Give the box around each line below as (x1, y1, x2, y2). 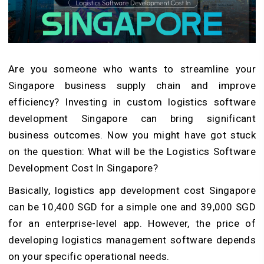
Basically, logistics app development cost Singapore (8, 184, 256, 196)
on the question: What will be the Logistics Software (8, 145, 256, 157)
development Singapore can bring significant (8, 112, 256, 124)
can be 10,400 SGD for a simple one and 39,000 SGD (8, 200, 256, 213)
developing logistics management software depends (8, 233, 256, 246)
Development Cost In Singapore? (8, 161, 159, 174)
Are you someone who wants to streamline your (8, 62, 256, 75)
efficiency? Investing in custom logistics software (8, 95, 256, 108)
